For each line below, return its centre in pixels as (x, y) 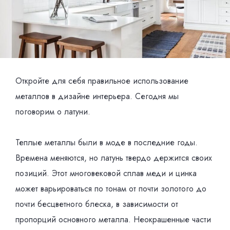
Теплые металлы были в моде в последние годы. (107, 142)
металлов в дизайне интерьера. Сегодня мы (97, 96)
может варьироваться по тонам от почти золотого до (111, 189)
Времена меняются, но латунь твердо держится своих (114, 158)
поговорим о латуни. (53, 112)
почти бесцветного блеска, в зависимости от (97, 204)
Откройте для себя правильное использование (102, 81)
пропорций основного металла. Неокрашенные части (113, 219)
